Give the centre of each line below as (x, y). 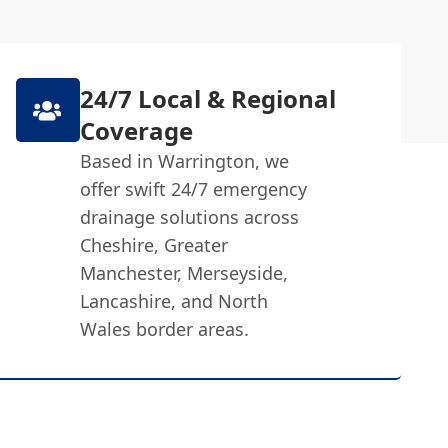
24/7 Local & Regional (207, 98)
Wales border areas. (164, 329)
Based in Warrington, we (184, 161)
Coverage (136, 130)
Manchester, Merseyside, (183, 273)
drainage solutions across (189, 217)
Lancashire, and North (173, 301)
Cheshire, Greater (153, 245)
